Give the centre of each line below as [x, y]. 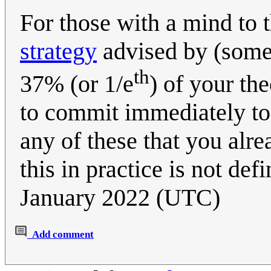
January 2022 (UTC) [120, 198]
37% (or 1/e [77, 84]
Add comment [63, 235]
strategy [58, 51]
